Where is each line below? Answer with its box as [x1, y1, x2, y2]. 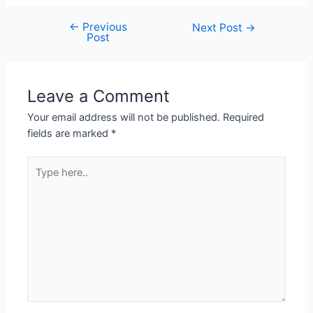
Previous [79, 20, 127, 34]
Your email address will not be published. [27, 110, 221, 124]
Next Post [192, 21, 246, 35]
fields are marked [27, 126, 112, 140]
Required [223, 110, 265, 124]
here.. [27, 173, 54, 187]
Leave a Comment [27, 85, 170, 106]
